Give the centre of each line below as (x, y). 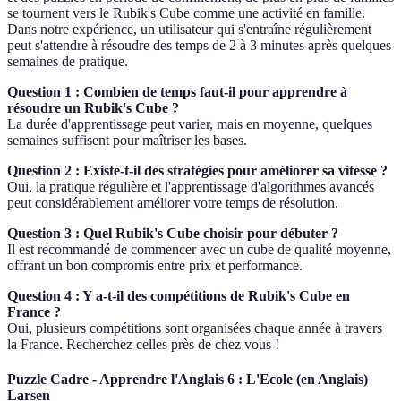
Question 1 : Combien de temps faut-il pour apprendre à (177, 91)
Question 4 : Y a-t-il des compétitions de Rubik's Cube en (179, 295)
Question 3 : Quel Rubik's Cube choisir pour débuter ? (173, 233)
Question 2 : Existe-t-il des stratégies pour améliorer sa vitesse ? (197, 170)
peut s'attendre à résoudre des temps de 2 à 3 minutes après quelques (199, 45)
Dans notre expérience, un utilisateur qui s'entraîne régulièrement (189, 29)
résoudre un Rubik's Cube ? (93, 107)
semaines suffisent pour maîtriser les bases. (127, 140)
